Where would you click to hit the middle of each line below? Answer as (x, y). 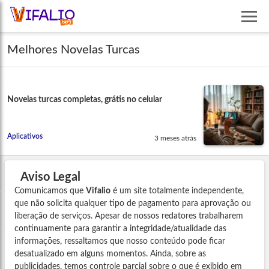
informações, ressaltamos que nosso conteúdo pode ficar (120, 242)
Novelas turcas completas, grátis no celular (85, 100)
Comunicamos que (50, 191)
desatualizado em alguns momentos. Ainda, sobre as (110, 254)
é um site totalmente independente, (177, 191)
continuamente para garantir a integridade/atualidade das (120, 229)
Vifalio (98, 191)
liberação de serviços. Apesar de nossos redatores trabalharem (129, 216)
